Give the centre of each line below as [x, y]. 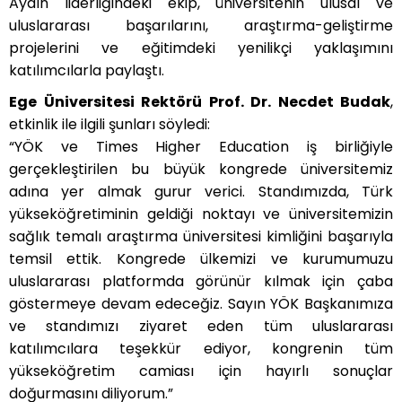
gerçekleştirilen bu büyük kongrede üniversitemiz [201, 170]
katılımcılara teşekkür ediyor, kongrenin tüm [201, 349]
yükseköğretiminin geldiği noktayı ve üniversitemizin [201, 214]
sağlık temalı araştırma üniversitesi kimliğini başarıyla [201, 237]
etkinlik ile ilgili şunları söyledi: [109, 125]
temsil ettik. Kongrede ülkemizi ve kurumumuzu [201, 259]
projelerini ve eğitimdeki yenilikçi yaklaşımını [201, 48]
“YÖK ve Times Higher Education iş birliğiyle [201, 147]
